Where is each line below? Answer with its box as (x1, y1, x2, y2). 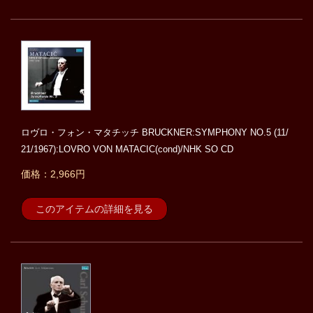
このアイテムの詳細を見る (36, 203, 153, 215)
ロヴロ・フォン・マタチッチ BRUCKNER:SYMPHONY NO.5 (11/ (21, 127, 289, 138)
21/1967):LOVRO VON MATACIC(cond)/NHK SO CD (21, 144, 233, 155)
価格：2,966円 (21, 168, 85, 180)
